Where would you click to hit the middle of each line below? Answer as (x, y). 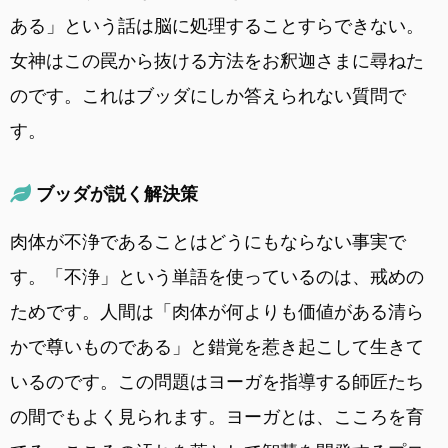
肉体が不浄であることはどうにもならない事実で (208, 241)
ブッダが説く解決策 (116, 192)
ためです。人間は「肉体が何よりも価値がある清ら (217, 311)
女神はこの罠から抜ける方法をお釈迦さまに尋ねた (217, 60)
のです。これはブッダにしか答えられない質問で (208, 95)
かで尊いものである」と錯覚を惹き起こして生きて (217, 346)
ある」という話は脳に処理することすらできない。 (217, 25)
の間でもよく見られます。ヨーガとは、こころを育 (217, 416)
